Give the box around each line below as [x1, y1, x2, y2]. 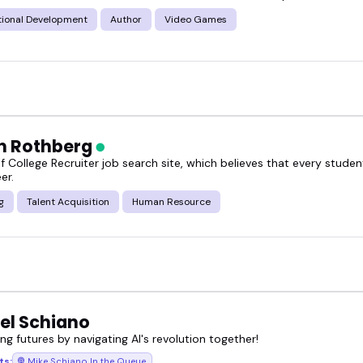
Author [110, 12, 142, 26]
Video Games [164, 12, 227, 26]
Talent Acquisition [27, 195, 109, 209]
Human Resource [132, 195, 211, 209]
